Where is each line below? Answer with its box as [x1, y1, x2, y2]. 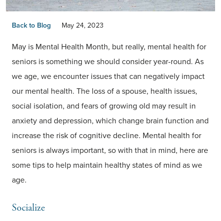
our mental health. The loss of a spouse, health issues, [12, 85, 197, 97]
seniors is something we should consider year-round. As [12, 56, 204, 68]
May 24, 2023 [62, 20, 104, 31]
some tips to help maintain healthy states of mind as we [12, 159, 202, 171]
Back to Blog [12, 20, 51, 31]
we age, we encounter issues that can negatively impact [12, 71, 205, 82]
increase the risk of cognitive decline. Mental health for [12, 130, 201, 142]
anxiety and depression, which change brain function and [12, 115, 209, 127]
